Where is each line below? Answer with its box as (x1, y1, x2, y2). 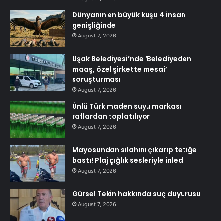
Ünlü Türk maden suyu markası (72, 101, 182, 111)
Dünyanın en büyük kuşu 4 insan (72, 9, 185, 20)
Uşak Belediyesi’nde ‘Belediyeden (72, 53, 191, 64)
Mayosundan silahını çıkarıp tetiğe (72, 145, 197, 155)
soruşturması (72, 74, 121, 84)
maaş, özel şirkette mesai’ (72, 64, 167, 74)
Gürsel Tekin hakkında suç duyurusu (72, 188, 201, 199)
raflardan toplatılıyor (72, 111, 150, 121)
